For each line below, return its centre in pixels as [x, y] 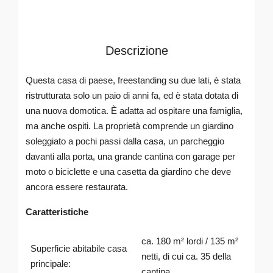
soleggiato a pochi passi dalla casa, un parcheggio [125, 141]
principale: [50, 264]
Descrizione [136, 51]
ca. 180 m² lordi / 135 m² [190, 241]
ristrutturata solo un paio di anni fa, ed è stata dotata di [132, 95]
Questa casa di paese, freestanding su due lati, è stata [133, 80]
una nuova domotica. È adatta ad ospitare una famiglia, [134, 111]
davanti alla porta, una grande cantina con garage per [130, 156]
